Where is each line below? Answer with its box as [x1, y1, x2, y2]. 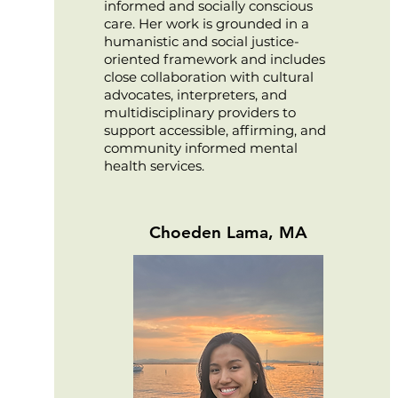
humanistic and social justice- [103, 33, 299, 50]
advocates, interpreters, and [103, 86, 287, 103]
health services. [103, 157, 204, 174]
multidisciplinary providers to [103, 104, 296, 121]
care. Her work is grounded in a [103, 15, 309, 32]
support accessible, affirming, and [103, 122, 326, 139]
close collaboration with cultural [103, 68, 314, 85]
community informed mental [103, 139, 298, 156]
